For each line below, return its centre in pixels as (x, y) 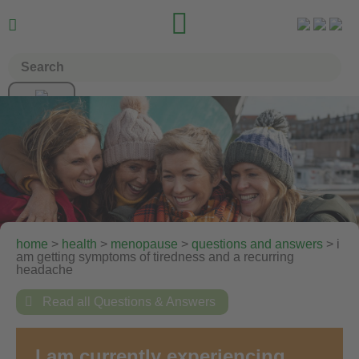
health (79, 244)
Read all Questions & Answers (128, 301)
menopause (144, 244)
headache (44, 269)
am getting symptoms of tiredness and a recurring (155, 256)
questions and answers (257, 244)
